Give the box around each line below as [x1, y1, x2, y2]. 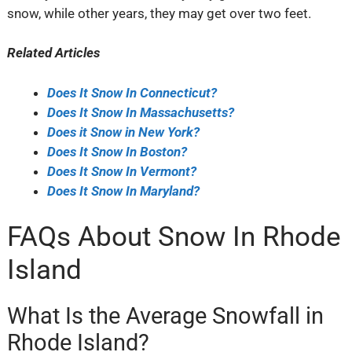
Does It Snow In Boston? [46, 143, 187, 159]
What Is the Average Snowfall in [6, 302, 324, 330]
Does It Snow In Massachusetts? [46, 104, 234, 120]
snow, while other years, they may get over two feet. [6, 5, 311, 21]
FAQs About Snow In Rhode [6, 221, 341, 254]
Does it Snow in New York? [46, 123, 200, 140]
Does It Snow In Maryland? [46, 182, 200, 199]
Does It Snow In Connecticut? [46, 84, 217, 101]
